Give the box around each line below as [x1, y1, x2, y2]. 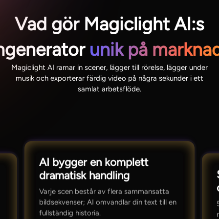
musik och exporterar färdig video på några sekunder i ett [15, 73, 203, 83]
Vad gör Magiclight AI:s [15, 13, 204, 35]
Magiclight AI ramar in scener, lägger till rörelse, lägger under [11, 63, 208, 72]
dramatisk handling [39, 169, 130, 182]
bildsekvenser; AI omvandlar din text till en [39, 197, 176, 207]
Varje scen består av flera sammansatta [39, 187, 169, 196]
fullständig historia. [39, 208, 101, 218]
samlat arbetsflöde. [77, 84, 141, 93]
